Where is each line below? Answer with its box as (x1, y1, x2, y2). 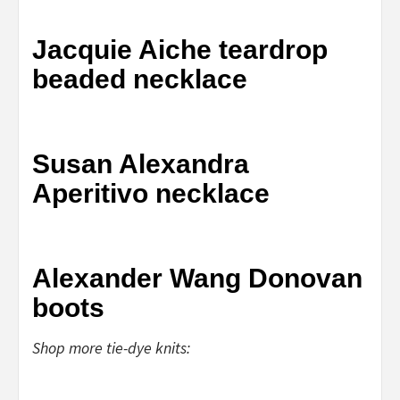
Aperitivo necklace (32, 178, 270, 208)
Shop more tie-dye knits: (32, 337, 190, 358)
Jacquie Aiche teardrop (32, 34, 328, 64)
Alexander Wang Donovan (32, 262, 362, 293)
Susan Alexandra (32, 148, 249, 179)
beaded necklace (32, 63, 247, 94)
